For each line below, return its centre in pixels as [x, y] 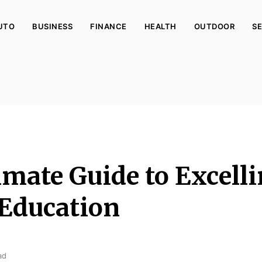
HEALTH [160, 26]
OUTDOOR [214, 26]
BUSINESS [52, 26]
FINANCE [108, 26]
